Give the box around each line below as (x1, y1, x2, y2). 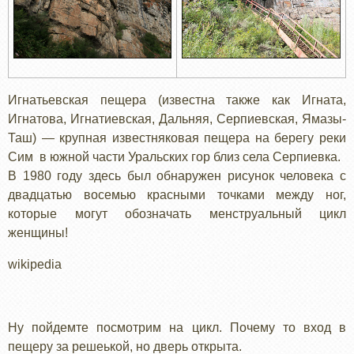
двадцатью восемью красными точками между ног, (8, 187, 346, 201)
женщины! (8, 225, 68, 239)
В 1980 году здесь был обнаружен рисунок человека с (8, 168, 346, 183)
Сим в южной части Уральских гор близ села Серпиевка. (8, 149, 341, 164)
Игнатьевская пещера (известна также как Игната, (8, 92, 346, 107)
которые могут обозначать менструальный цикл (8, 206, 346, 220)
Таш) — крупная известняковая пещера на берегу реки (8, 130, 346, 145)
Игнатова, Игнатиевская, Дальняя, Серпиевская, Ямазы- (8, 111, 346, 126)
